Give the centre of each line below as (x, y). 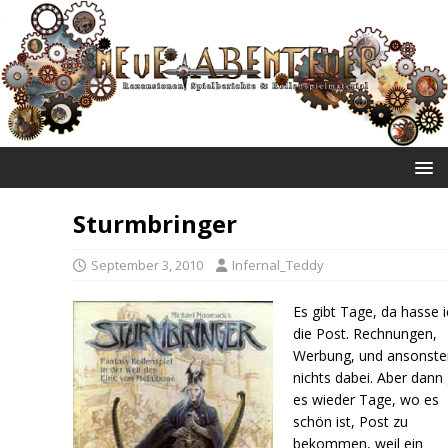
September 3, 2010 (147, 264)
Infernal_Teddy (278, 264)
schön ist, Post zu (351, 421)
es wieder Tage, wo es (366, 399)
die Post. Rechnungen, (365, 333)
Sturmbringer (155, 223)
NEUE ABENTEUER (224, 163)
